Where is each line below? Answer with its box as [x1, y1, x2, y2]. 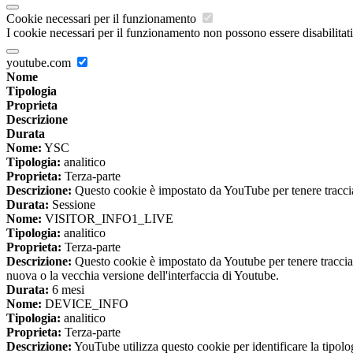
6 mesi [49, 282, 84, 296]
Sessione [49, 197, 95, 211]
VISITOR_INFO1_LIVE [42, 211, 173, 225]
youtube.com [6, 55, 74, 69]
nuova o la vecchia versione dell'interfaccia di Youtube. [6, 268, 279, 282]
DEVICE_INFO [42, 296, 128, 310]
